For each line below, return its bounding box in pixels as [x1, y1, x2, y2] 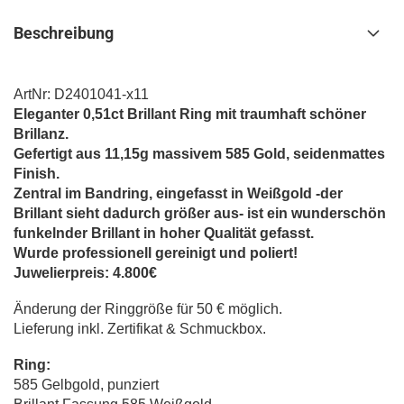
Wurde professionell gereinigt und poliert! [14, 245, 298, 261]
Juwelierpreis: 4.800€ [14, 265, 161, 280]
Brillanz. [14, 126, 69, 142]
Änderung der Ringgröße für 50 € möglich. [14, 301, 282, 317]
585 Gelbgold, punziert [14, 377, 159, 392]
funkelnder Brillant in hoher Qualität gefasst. [14, 225, 314, 241]
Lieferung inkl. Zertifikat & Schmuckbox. [14, 321, 266, 336]
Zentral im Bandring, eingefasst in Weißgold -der [14, 186, 343, 201]
